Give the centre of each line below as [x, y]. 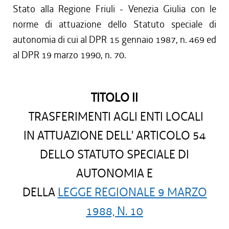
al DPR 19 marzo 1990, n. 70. [70, 55]
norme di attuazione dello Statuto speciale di [114, 24]
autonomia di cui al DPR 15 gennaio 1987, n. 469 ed [114, 40]
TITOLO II [114, 98]
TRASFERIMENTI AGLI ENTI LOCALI [114, 117]
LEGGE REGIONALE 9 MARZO [132, 192]
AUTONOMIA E [114, 174]
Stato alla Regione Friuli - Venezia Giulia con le [114, 9]
